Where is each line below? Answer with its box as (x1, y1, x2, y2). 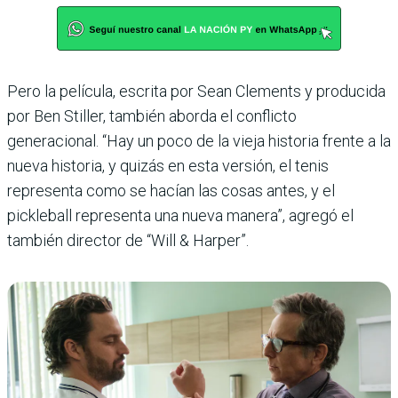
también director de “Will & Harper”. (7, 231, 249, 251)
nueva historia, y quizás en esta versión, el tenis (7, 156, 329, 176)
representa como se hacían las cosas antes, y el (7, 181, 335, 201)
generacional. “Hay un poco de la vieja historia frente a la (7, 131, 391, 151)
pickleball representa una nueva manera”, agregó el (7, 206, 354, 226)
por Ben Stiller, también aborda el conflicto (7, 107, 297, 126)
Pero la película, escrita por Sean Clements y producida (7, 82, 386, 101)
